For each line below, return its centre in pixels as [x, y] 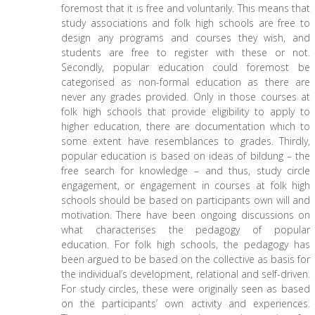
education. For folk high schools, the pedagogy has [186, 244]
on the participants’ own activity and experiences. [186, 303]
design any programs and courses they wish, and [186, 38]
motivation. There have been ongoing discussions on [186, 215]
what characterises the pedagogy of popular [186, 230]
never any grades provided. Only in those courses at [186, 97]
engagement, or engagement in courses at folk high [186, 185]
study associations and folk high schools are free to [186, 23]
